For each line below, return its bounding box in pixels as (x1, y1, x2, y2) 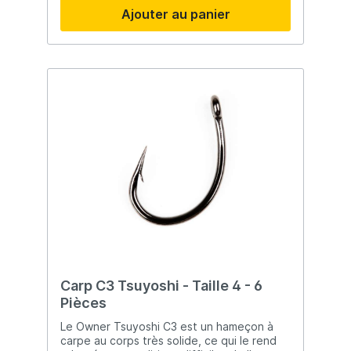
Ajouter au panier (121, 6, 230, 23)
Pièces (60, 295, 107, 312)
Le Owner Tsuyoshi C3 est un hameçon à (60, 320, 273, 334)
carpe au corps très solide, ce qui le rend (60, 334, 277, 348)
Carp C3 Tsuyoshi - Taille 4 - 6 (60, 277, 262, 295)
